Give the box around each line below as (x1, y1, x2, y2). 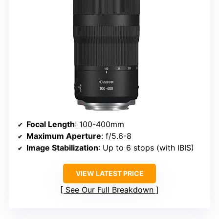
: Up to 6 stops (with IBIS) (98, 142, 194, 153)
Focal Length (26, 119, 75, 129)
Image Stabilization (26, 142, 98, 153)
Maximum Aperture (26, 131, 101, 141)
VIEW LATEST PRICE (75, 169, 144, 177)
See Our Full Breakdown (66, 184, 153, 195)
